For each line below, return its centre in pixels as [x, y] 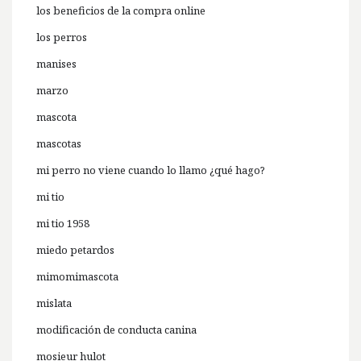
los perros [62, 37]
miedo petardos [75, 250]
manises [56, 64]
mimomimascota [77, 277]
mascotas [59, 144]
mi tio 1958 [63, 224]
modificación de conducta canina [116, 330]
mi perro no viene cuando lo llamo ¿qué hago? [151, 170]
